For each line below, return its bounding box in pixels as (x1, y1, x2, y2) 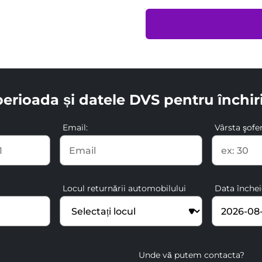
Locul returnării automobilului (63, 183, 187, 194)
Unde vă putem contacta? (138, 250, 244, 260)
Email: (63, 122, 88, 133)
